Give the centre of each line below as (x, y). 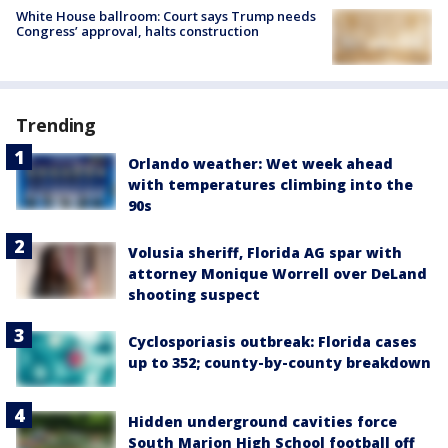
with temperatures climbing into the (270, 185)
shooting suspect (194, 295)
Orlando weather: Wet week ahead (260, 164)
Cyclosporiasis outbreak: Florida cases (272, 342)
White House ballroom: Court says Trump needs (166, 16)
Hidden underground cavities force (262, 422)
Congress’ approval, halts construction (137, 31)
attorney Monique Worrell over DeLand (277, 274)
